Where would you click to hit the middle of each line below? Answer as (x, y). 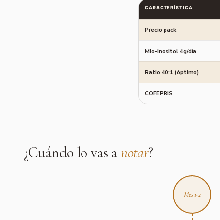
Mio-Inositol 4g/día (171, 51)
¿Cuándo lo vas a (72, 152)
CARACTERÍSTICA (169, 8)
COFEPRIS (159, 93)
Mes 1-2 (192, 194)
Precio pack (161, 30)
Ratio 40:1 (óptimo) (172, 72)
